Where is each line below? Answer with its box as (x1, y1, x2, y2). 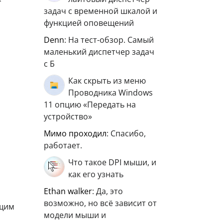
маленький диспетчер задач (44, 46, 154, 57)
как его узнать (68, 169, 123, 180)
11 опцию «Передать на (44, 99, 136, 110)
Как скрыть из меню (68, 75, 146, 86)
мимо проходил (51, 128, 107, 139)
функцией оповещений (44, 17, 134, 28)
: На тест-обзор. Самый (64, 34, 154, 45)
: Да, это (92, 186, 123, 197)
